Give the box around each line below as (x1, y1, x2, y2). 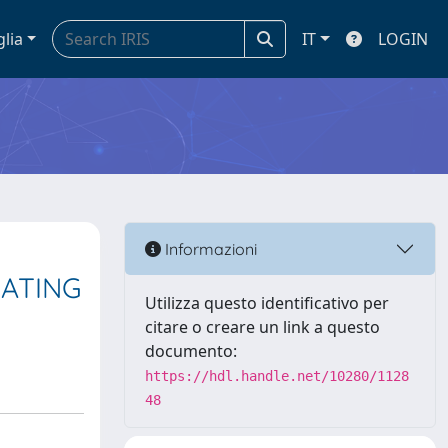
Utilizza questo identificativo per (145, 292, 389, 314)
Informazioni (161, 238, 257, 259)
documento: (145, 340, 237, 362)
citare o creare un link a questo (145, 316, 380, 338)
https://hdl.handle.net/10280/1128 (145, 368, 409, 384)
